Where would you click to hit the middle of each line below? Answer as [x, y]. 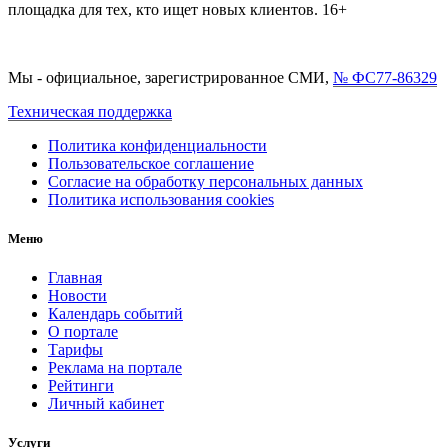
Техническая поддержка [90, 111]
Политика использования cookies [161, 199]
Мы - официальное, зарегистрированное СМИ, [170, 77]
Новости [77, 295]
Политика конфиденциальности [157, 145]
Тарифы [75, 349]
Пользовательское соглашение [151, 163]
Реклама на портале [115, 367]
